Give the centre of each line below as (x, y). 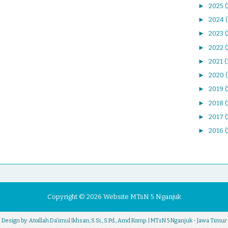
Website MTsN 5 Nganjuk (142, 197)
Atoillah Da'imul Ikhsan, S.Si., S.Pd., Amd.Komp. (88, 221)
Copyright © (67, 197)
